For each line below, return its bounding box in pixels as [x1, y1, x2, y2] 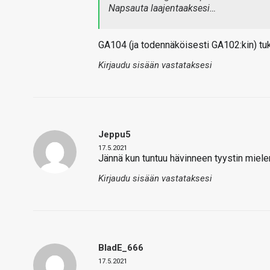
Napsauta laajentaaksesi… [108, 2, 216, 14]
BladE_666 [98, 242, 143, 253]
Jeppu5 [98, 129, 131, 140]
